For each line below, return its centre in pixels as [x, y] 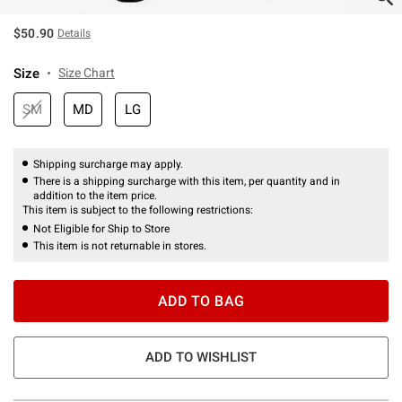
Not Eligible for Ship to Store [101, 228]
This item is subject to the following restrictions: [139, 210]
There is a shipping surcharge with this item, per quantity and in [187, 181]
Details [74, 33]
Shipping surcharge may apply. [108, 164]
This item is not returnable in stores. [120, 245]
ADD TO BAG [201, 301]
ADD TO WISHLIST [201, 357]
